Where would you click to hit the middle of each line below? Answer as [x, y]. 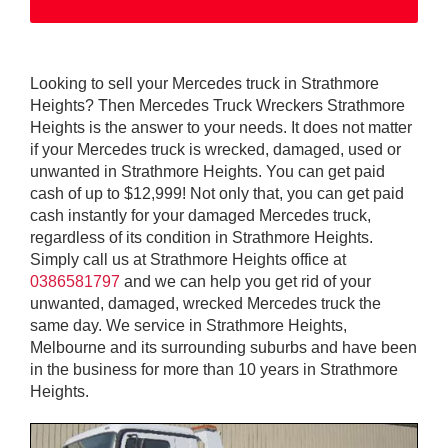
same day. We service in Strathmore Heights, [188, 325]
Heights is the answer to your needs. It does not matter [221, 127]
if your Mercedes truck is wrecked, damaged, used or [215, 149]
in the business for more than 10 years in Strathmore [214, 369]
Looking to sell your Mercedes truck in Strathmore [204, 83]
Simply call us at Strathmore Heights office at [188, 259]
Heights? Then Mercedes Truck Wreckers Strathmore [217, 105]
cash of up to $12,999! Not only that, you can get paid [217, 193]
